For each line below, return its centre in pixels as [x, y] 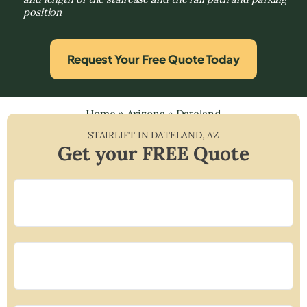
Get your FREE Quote [153, 153]
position [43, 12]
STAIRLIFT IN [119, 135]
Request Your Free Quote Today [153, 59]
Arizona [146, 113]
